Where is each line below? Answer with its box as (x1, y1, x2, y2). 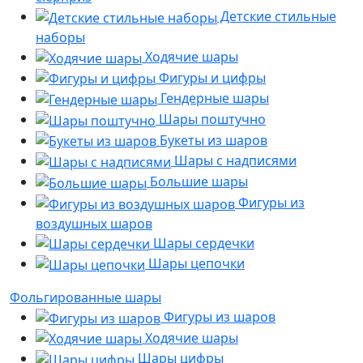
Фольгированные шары (10, 288, 161, 307)
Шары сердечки (150, 233, 254, 252)
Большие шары (147, 173, 248, 191)
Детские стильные (217, 7, 336, 26)
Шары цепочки (145, 254, 245, 273)
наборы (36, 28, 85, 46)
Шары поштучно (156, 110, 266, 128)
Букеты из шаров (156, 130, 267, 149)
